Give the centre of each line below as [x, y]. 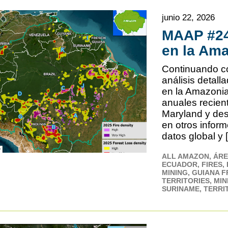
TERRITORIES [186, 180]
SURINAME [181, 189]
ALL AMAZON [186, 156]
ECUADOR [180, 164]
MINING [175, 172]
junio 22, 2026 [189, 17]
